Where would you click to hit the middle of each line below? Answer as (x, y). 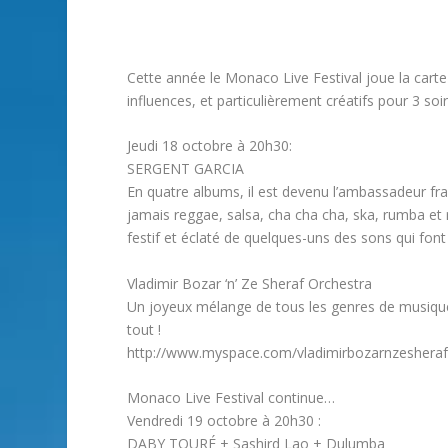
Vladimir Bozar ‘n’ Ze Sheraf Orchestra (250, 283)
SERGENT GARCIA (186, 169)
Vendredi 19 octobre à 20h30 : (224, 421)
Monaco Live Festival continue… (231, 398)
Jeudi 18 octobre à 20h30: (210, 146)
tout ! (144, 329)
